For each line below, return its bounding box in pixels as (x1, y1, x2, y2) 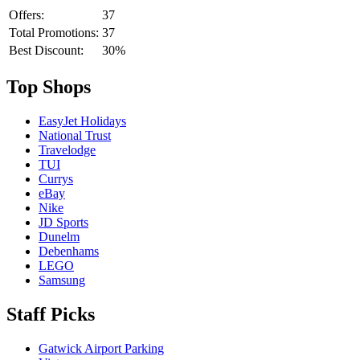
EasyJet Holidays (39, 114, 126, 128)
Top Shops (6, 76, 91, 98)
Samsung (39, 273, 85, 287)
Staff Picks (6, 303, 95, 325)
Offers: (9, 8, 44, 22)
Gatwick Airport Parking (39, 341, 164, 355)
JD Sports (39, 215, 88, 229)
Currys (39, 172, 73, 186)
